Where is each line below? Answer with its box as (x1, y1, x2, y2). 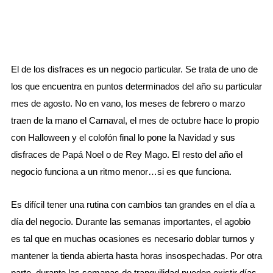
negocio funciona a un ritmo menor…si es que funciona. (10, 166, 232, 177)
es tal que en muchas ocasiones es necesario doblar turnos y (10, 233, 255, 244)
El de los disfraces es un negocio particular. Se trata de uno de (10, 64, 258, 75)
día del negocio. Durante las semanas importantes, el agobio (10, 216, 250, 227)
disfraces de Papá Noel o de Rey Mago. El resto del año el (10, 149, 243, 160)
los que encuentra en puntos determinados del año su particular (10, 81, 262, 92)
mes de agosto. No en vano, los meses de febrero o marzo (10, 98, 245, 109)
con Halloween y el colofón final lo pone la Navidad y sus (10, 132, 235, 143)
